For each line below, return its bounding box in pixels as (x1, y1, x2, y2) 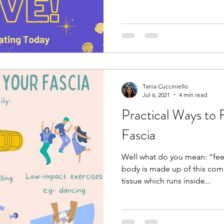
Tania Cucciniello (142, 82, 188, 90)
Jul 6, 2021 (142, 90, 170, 98)
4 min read (179, 90, 207, 98)
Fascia (121, 124, 155, 145)
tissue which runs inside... (121, 175, 211, 185)
